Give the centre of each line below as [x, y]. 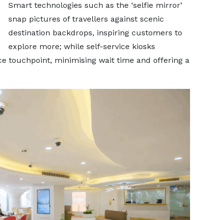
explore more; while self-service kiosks [82, 46]
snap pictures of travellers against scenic [86, 19]
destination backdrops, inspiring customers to [95, 32]
